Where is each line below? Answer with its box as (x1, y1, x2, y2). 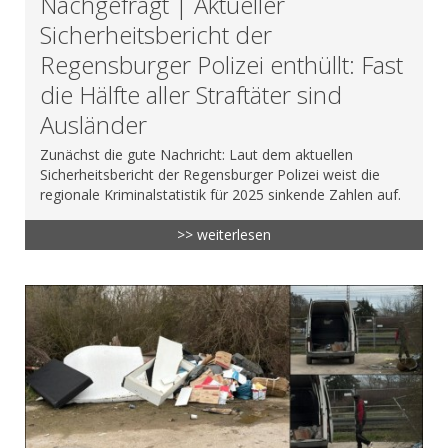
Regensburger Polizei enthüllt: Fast (40, 47, 403, 81)
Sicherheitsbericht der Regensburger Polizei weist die (40, 164, 380, 184)
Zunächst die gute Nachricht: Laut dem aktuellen (40, 144, 353, 164)
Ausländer (40, 107, 147, 141)
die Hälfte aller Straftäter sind (40, 77, 342, 111)
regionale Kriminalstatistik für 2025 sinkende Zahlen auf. (40, 184, 401, 204)
